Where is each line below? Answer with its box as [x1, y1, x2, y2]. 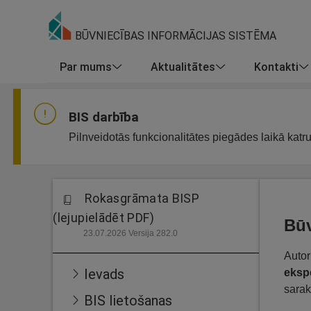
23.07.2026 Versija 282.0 [83, 228, 178, 238]
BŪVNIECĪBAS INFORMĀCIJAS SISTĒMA [72, 28, 276, 43]
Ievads [84, 265, 124, 283]
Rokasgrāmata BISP [85, 190, 200, 206]
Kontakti [254, 59, 299, 74]
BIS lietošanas [84, 292, 172, 309]
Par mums [60, 59, 112, 74]
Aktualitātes [151, 59, 215, 74]
